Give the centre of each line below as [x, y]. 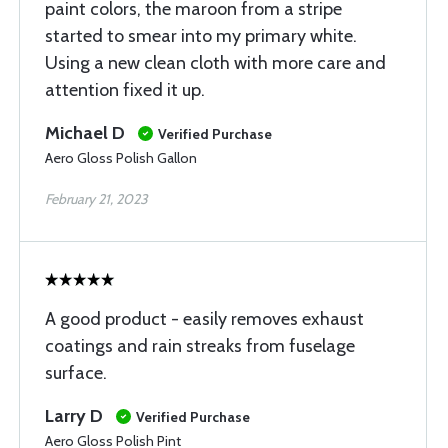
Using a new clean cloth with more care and [215, 63]
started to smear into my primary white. [201, 36]
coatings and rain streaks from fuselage [200, 346]
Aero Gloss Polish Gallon [121, 158]
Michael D [85, 133]
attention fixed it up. [125, 90]
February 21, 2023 [96, 199]
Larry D [74, 416]
